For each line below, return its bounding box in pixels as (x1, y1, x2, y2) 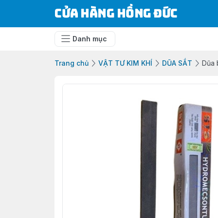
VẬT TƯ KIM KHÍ (98, 59, 152, 67)
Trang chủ (54, 59, 89, 67)
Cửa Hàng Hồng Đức (54, 6, 178, 21)
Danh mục (73, 35, 107, 43)
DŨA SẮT (162, 59, 192, 67)
